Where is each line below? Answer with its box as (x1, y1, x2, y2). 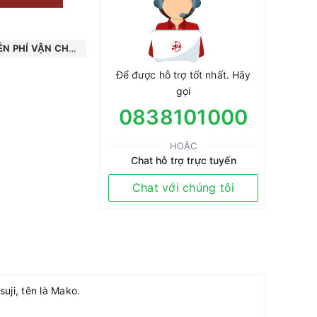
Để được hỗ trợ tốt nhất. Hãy (115, 68, 251, 81)
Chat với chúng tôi (132, 180, 235, 195)
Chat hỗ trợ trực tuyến (130, 154, 236, 166)
